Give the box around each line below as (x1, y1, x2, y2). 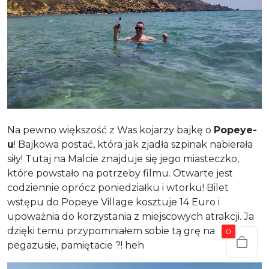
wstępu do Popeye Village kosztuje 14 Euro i (7, 196, 220, 208)
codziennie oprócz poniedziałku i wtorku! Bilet (7, 181, 229, 193)
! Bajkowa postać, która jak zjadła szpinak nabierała (14, 138, 253, 150)
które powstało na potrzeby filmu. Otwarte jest (7, 167, 233, 179)
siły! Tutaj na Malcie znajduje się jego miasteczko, (7, 153, 239, 165)
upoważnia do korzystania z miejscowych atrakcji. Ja (7, 210, 254, 222)
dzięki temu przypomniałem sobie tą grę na (7, 225, 215, 237)
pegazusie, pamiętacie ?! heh (7, 239, 144, 251)
